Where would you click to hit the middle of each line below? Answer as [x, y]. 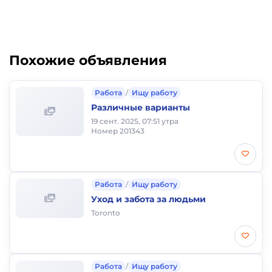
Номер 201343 [118, 131]
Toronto [106, 213]
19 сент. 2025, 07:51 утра [135, 121]
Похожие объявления [88, 60]
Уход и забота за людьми [148, 199]
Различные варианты [141, 107]
